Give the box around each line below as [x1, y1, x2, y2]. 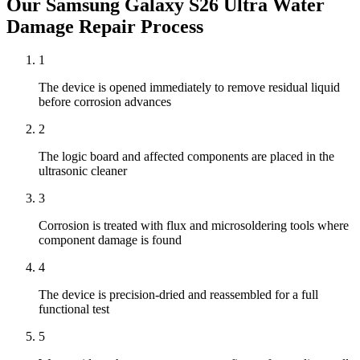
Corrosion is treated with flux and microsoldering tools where [39, 219, 349, 233]
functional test [39, 302, 109, 317]
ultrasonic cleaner [39, 164, 127, 178]
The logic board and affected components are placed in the [39, 149, 334, 164]
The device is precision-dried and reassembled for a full [39, 288, 318, 302]
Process [136, 15, 203, 37]
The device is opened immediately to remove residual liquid [39, 80, 340, 95]
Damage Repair [6, 15, 136, 37]
